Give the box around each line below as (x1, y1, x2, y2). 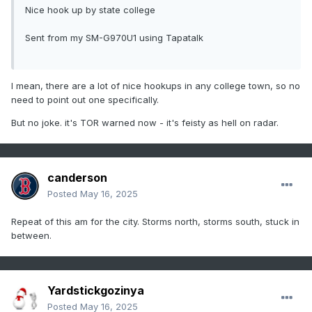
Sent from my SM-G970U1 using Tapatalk (25, 32, 203, 44)
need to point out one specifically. (11, 94, 162, 106)
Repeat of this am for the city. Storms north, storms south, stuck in (11, 216, 299, 228)
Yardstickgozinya (47, 283, 144, 298)
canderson (47, 171, 107, 185)
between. (11, 230, 57, 242)
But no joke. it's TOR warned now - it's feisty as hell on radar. (11, 117, 281, 129)
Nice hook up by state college (25, 4, 155, 16)
